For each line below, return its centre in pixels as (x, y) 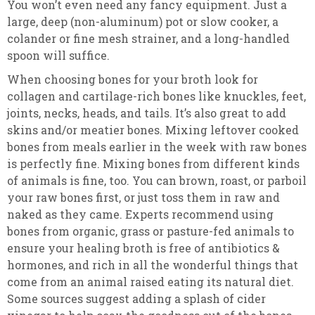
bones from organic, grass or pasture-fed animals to (150, 231)
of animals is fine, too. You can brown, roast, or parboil (157, 180)
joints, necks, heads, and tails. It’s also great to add (147, 113)
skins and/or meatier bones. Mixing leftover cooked (153, 130)
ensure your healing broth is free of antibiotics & (143, 248)
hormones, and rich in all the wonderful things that (153, 265)
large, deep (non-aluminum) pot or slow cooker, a (143, 21)
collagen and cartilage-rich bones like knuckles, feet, (156, 96)
